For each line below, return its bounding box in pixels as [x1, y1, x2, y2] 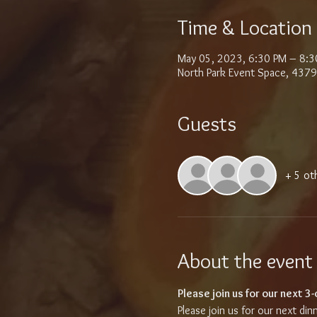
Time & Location [177, 14, 312, 40]
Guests [177, 110, 236, 137]
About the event [177, 248, 313, 274]
